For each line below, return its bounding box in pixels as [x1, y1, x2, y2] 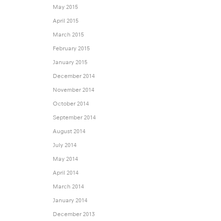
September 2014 [52, 114, 96, 121]
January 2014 [52, 197, 87, 204]
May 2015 [52, 3, 78, 11]
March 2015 [52, 31, 84, 38]
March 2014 [52, 183, 84, 190]
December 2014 [52, 73, 95, 80]
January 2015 [52, 59, 87, 66]
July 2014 [52, 142, 76, 149]
